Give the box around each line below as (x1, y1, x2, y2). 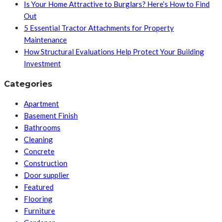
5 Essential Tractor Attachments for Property (24, 23, 174, 33)
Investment (24, 59, 61, 68)
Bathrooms (24, 123, 60, 132)
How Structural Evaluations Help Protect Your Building (24, 47, 204, 56)
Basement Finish (24, 111, 78, 120)
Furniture (24, 206, 55, 216)
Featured (24, 182, 54, 192)
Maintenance (24, 35, 67, 45)
